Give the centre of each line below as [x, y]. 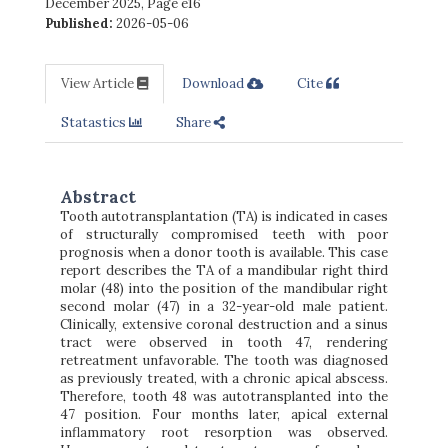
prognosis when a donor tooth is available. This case [224, 253]
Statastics [95, 123]
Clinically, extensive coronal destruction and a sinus [224, 325]
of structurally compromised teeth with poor [224, 235]
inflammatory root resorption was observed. [224, 433]
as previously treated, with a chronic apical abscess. [224, 379]
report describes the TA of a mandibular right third [224, 271]
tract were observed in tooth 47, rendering [224, 343]
